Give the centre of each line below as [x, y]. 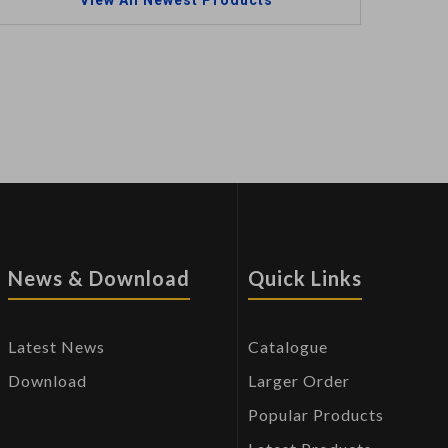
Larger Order [298, 381]
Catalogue [287, 347]
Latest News [56, 347]
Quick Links [304, 278]
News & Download [98, 278]
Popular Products [315, 415]
